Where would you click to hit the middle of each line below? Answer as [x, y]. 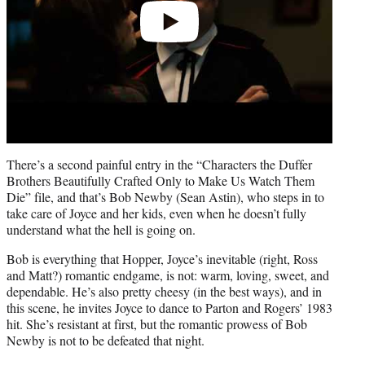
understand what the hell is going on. [101, 230]
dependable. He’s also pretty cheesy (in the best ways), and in [164, 292]
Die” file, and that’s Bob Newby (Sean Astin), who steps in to [165, 197]
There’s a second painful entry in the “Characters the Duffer [159, 165]
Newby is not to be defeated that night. [106, 341]
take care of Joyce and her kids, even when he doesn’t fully [156, 213]
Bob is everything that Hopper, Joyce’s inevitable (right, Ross [162, 259]
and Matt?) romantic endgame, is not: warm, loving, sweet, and [168, 275]
